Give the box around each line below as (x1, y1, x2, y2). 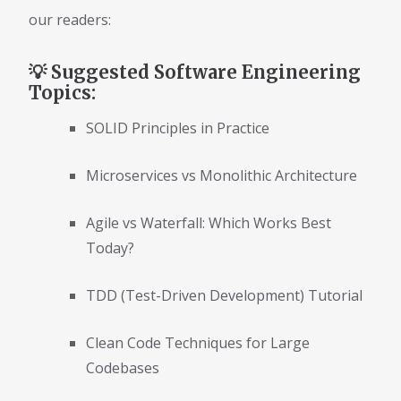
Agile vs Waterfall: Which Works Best (86, 213, 331, 234)
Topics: (29, 81, 96, 104)
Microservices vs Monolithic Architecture (86, 166, 357, 186)
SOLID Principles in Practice (86, 118, 269, 139)
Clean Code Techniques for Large (86, 333, 310, 354)
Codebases (86, 358, 159, 379)
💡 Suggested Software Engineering (29, 60, 361, 83)
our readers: (29, 9, 111, 30)
